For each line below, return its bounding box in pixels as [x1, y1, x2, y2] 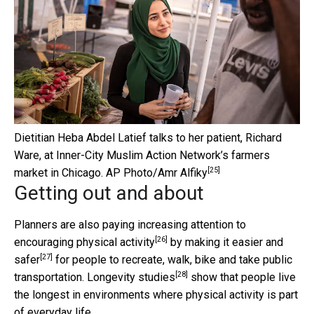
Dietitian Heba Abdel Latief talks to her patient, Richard [14, 130, 282, 144]
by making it [168, 235, 232, 249]
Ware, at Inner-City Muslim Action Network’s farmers [14, 148, 270, 162]
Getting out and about [14, 181, 204, 205]
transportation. [14, 270, 87, 284]
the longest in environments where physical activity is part [14, 287, 298, 301]
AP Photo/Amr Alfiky [106, 165, 207, 179]
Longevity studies [87, 270, 175, 284]
